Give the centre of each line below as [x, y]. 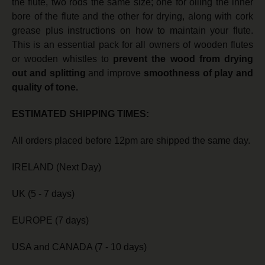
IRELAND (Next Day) [56, 167]
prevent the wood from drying [183, 59]
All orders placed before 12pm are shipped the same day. [131, 141]
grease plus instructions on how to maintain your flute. [132, 31]
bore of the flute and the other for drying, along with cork [132, 17]
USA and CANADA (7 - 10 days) [79, 247]
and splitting [57, 73]
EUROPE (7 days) [50, 221]
